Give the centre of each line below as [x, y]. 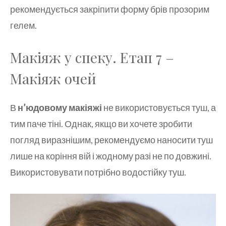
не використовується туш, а [159, 107]
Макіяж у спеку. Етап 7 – [92, 57]
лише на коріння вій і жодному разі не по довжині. [111, 156]
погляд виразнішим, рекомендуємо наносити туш [111, 139]
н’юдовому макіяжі [60, 107]
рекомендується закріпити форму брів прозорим [110, 9]
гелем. [23, 25]
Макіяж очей [53, 78]
